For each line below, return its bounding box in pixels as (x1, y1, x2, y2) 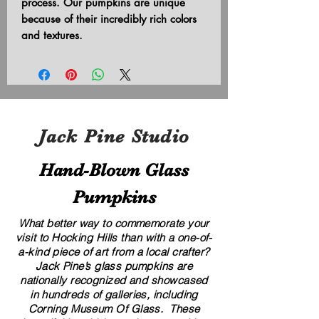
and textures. (21, 28, 83, 42)
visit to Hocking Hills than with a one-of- (16, 230, 212, 244)
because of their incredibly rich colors (21, 11, 197, 26)
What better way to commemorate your (19, 216, 209, 230)
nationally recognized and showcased (20, 273, 208, 287)
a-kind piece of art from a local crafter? (18, 244, 210, 258)
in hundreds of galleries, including (30, 287, 198, 301)
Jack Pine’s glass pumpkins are (35, 258, 193, 273)
